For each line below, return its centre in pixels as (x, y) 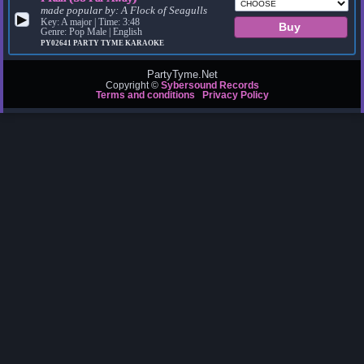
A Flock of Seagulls (165, 11)
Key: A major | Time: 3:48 (91, 22)
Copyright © (133, 86)
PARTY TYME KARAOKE (119, 43)
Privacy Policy (235, 95)
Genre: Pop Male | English (92, 32)
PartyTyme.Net (182, 75)
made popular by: (81, 11)
